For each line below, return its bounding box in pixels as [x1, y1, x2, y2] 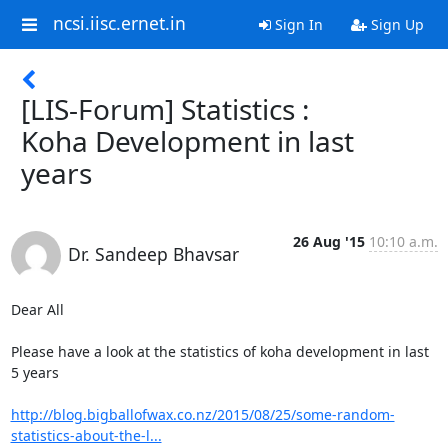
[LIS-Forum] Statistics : [21, 90, 310, 128]
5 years [10, 363, 59, 382]
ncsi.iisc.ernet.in [52, 11, 186, 36]
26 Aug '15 [292, 232, 365, 251]
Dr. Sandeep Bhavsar [67, 242, 239, 266]
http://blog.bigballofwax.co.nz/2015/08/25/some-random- [10, 405, 395, 424]
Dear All [10, 300, 64, 319]
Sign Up [366, 15, 424, 34]
